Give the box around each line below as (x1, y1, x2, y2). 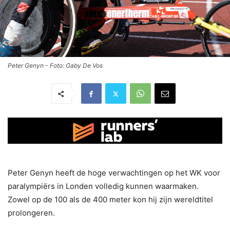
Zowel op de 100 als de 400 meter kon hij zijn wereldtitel (8, 195, 213, 204)
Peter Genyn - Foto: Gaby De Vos (8, 62, 103, 70)
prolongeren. (8, 208, 55, 218)
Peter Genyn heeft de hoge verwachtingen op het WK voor (8, 168, 220, 178)
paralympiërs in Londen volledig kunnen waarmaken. (8, 181, 199, 191)
